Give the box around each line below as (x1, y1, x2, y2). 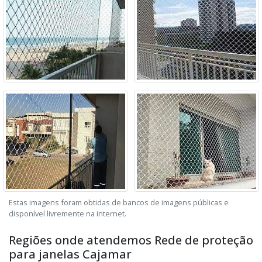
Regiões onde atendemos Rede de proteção (9, 232, 253, 248)
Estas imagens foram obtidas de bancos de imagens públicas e (9, 196, 229, 208)
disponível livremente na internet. (9, 208, 126, 219)
